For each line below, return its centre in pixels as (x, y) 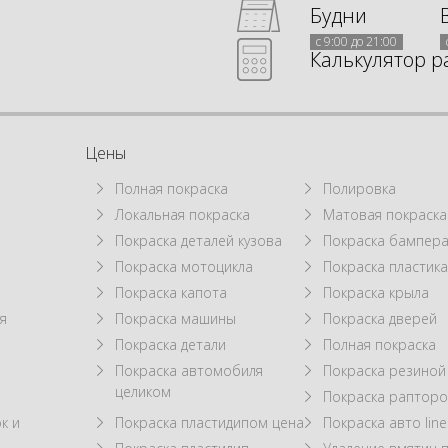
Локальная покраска (183, 214)
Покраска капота (171, 292)
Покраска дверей (380, 318)
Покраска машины (176, 318)
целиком (143, 391)
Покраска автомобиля (189, 370)
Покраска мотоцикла (184, 266)
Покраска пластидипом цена (210, 422)
